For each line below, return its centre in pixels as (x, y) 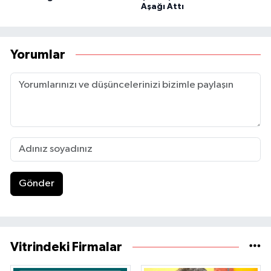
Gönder (36, 184)
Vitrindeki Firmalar (66, 247)
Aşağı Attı (162, 6)
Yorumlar (38, 55)
